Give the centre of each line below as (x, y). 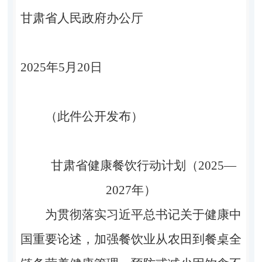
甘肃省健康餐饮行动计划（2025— (143, 165)
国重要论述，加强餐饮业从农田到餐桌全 (131, 239)
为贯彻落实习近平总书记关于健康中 (143, 214)
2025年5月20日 (100, 67)
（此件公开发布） (94, 116)
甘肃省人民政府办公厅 (107, 18)
